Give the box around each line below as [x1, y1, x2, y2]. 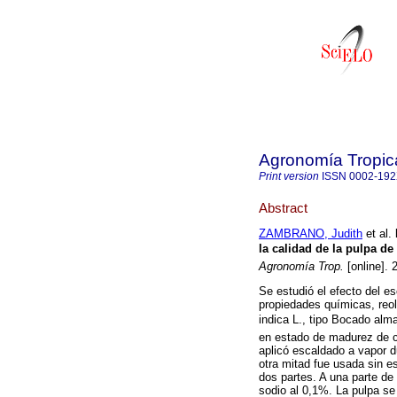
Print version [259, 170, 319, 183]
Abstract [259, 199, 307, 215]
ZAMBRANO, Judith [259, 227, 362, 241]
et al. [362, 227, 392, 241]
